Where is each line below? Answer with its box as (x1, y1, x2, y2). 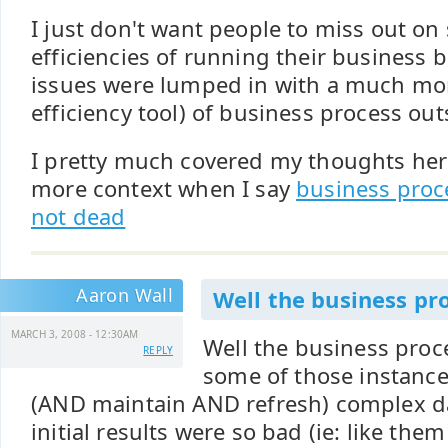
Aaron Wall (76, 283, 173, 307)
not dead (31, 202, 126, 231)
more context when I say (31, 174, 297, 203)
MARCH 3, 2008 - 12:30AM (11, 327, 139, 341)
